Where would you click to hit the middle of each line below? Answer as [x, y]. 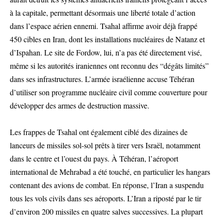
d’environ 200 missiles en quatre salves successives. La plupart [106, 211]
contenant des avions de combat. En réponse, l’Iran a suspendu [107, 185]
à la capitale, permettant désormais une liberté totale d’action [103, 13]
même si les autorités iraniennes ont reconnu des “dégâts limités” [109, 66]
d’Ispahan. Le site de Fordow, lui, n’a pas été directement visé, [106, 52]
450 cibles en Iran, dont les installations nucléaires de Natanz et [107, 39]
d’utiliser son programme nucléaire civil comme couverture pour [109, 92]
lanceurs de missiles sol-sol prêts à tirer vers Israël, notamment [105, 145]
